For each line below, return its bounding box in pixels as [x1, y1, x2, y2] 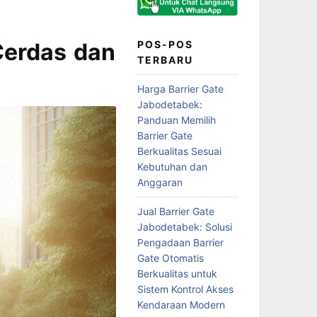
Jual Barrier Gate [137, 204, 214, 217]
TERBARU [137, 53, 193, 66]
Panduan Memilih [137, 113, 216, 126]
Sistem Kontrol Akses [137, 282, 234, 295]
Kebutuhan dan [137, 160, 207, 173]
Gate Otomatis [137, 251, 204, 264]
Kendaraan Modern [137, 298, 225, 311]
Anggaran [137, 175, 183, 188]
